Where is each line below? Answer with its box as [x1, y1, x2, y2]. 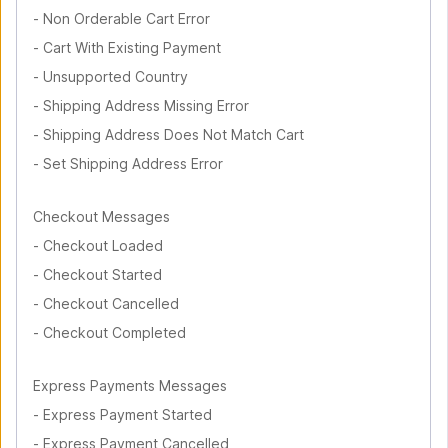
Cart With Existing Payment [43, 39, 221, 56]
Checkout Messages [33, 208, 170, 225]
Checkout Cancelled [43, 295, 179, 312]
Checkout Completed [43, 324, 186, 341]
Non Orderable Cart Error [43, 10, 210, 27]
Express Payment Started [43, 406, 212, 423]
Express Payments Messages [33, 377, 227, 394]
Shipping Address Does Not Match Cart [43, 126, 304, 143]
